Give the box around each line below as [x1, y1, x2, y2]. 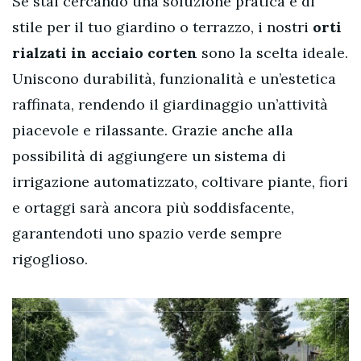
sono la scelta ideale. [197, 43, 348, 62]
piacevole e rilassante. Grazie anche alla [12, 120, 293, 139]
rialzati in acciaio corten [12, 43, 197, 62]
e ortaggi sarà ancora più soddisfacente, [12, 197, 294, 217]
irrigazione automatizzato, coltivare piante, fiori [12, 172, 348, 191]
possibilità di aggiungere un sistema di [12, 146, 286, 165]
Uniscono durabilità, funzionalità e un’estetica [12, 68, 336, 88]
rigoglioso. [12, 249, 88, 268]
